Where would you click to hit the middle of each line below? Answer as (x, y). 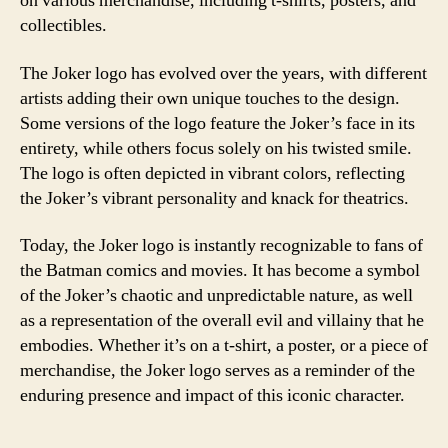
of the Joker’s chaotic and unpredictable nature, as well (216, 295)
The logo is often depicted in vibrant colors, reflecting (212, 173)
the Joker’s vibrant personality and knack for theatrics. (214, 198)
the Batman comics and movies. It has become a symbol (220, 270)
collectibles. (63, 25)
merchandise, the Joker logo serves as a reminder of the (217, 370)
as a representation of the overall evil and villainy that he (222, 320)
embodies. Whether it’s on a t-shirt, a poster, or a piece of (224, 345)
